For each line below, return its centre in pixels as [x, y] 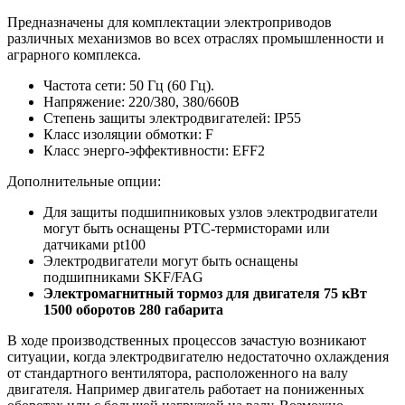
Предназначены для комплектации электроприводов [170, 23]
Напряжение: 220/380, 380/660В [141, 102]
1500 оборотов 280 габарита [144, 310]
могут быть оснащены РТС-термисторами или [187, 229]
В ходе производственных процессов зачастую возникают [187, 341]
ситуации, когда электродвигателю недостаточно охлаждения [198, 357]
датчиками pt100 [94, 245]
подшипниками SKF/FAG [123, 278]
